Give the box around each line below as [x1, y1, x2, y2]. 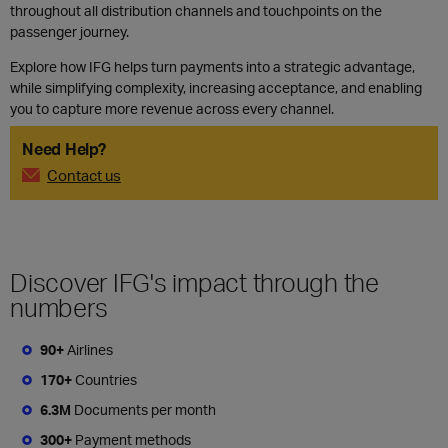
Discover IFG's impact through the [10, 266, 379, 298]
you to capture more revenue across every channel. [10, 100, 334, 117]
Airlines [64, 341, 113, 358]
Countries [75, 371, 137, 388]
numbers [10, 291, 108, 323]
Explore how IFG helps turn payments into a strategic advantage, [10, 58, 415, 75]
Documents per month [71, 401, 216, 418]
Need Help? [22, 138, 106, 159]
